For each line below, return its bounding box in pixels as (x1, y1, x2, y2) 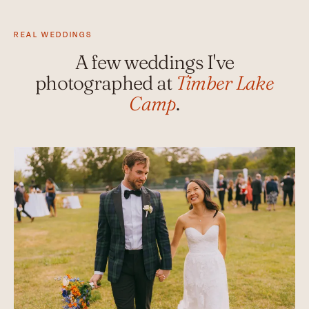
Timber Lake (175, 71, 275, 95)
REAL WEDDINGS (14, 29, 92, 41)
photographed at (34, 71, 176, 95)
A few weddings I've (74, 50, 235, 74)
